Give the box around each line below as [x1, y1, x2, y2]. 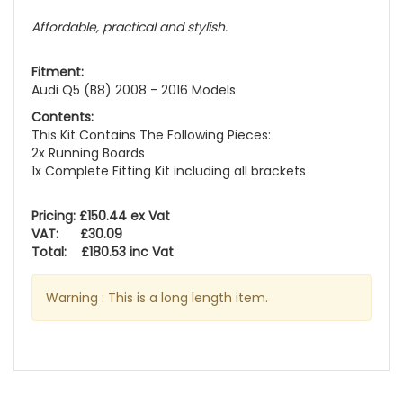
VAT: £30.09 [31, 225, 122, 244]
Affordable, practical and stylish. [31, 18, 228, 37]
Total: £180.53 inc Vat [31, 243, 174, 262]
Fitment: [31, 63, 87, 82]
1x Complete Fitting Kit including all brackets [31, 162, 306, 181]
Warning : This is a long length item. [46, 289, 268, 308]
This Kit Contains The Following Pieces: [31, 126, 271, 145]
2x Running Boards [31, 144, 145, 163]
